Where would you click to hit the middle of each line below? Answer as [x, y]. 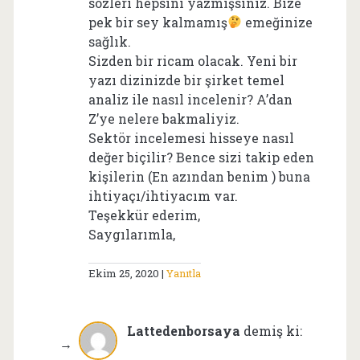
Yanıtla [183, 273]
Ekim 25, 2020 [123, 273]
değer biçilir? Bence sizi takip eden [201, 157]
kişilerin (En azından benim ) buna [199, 176]
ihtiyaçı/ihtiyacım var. [163, 195]
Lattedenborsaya [183, 330]
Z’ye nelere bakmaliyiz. [164, 118]
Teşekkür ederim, [144, 215]
